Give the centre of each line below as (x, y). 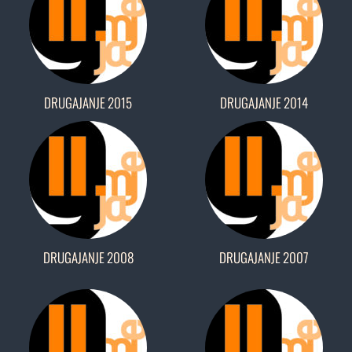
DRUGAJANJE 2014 (264, 103)
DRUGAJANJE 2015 (88, 103)
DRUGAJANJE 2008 (88, 257)
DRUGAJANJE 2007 (264, 257)
